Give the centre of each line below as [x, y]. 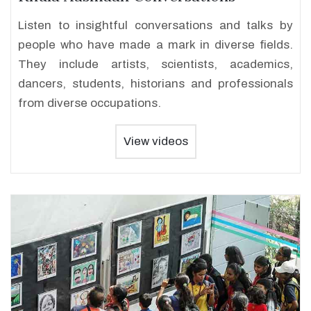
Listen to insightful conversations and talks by [155, 25]
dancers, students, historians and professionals [155, 84]
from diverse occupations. [90, 103]
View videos [155, 141]
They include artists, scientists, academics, [155, 64]
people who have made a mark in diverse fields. [155, 45]
